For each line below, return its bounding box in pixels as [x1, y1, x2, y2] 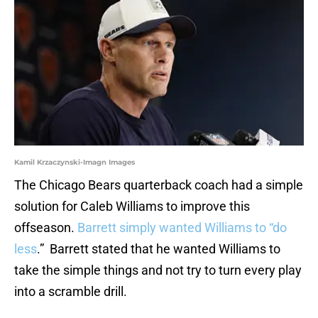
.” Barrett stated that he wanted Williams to [37, 241, 280, 257]
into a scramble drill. [14, 284, 130, 300]
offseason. [14, 220, 77, 236]
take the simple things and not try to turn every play [14, 263, 302, 278]
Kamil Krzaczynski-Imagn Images [14, 158, 135, 168]
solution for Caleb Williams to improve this [14, 199, 250, 214]
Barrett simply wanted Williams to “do [77, 220, 287, 236]
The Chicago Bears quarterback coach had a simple [14, 177, 303, 193]
